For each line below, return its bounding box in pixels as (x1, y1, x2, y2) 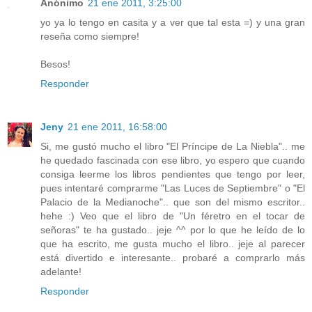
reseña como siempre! (40, 31, 139, 42)
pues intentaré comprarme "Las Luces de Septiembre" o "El (40, 182, 305, 194)
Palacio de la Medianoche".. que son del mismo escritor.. (40, 196, 305, 208)
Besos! (40, 58, 70, 70)
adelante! (40, 266, 81, 278)
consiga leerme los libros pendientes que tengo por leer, (40, 169, 305, 180)
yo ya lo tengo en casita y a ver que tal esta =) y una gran (40, 17, 305, 29)
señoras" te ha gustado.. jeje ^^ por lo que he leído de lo (40, 224, 305, 236)
